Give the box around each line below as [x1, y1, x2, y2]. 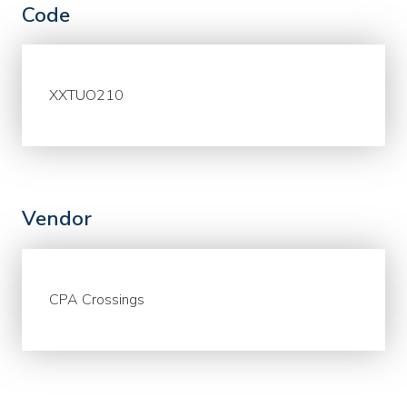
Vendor [22, 204, 92, 233]
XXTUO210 [49, 85, 124, 106]
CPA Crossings [49, 289, 145, 310]
